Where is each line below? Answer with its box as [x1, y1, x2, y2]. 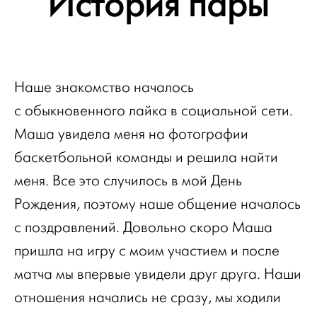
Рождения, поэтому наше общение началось [14, 195, 301, 212]
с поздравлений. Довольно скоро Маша [14, 219, 272, 236]
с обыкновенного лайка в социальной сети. [14, 102, 293, 119]
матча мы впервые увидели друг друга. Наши [14, 265, 301, 282]
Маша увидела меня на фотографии [14, 125, 248, 142]
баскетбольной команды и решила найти [14, 149, 278, 166]
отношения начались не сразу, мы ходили [14, 289, 281, 306]
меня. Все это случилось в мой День [14, 172, 242, 189]
